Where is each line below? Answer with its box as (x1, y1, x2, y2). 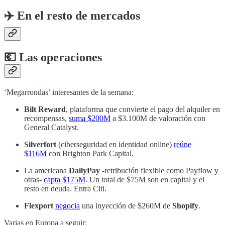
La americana (24, 166, 69, 175)
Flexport (24, 201, 53, 210)
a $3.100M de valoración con (110, 114, 205, 123)
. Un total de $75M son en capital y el (85, 175, 204, 184)
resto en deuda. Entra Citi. (24, 184, 106, 193)
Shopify (172, 201, 198, 210)
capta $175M (44, 175, 85, 184)
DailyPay (69, 166, 100, 175)
